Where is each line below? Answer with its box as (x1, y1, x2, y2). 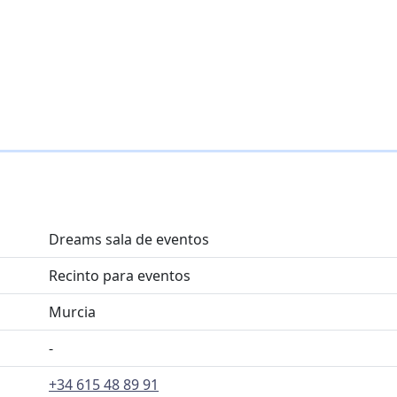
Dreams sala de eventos (49, 230, 209, 249)
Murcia (49, 302, 96, 322)
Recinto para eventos (49, 266, 191, 285)
